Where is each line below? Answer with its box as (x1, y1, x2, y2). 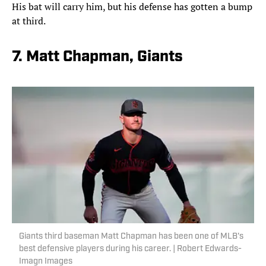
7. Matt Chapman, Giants (12, 49, 183, 66)
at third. (12, 14, 46, 28)
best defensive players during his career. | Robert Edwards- (19, 245, 242, 254)
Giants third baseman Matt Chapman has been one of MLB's (19, 232, 243, 242)
